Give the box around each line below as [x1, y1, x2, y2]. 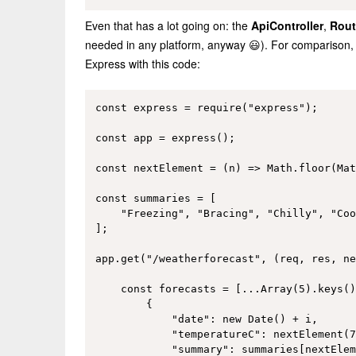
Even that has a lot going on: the [85, 17, 251, 33]
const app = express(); [95, 131, 235, 144]
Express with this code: [85, 55, 200, 72]
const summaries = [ [95, 192, 216, 204]
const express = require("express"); [95, 101, 318, 114]
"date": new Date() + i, [95, 312, 318, 325]
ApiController [251, 17, 323, 33]
